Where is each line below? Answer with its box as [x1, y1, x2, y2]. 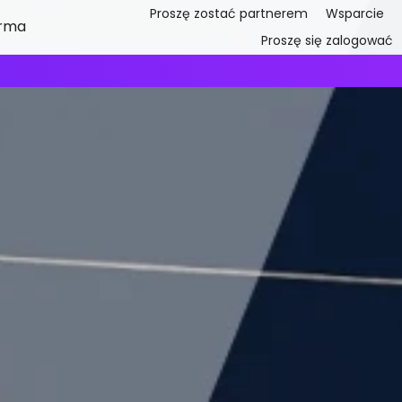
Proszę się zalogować [261, 31, 394, 49]
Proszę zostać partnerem [150, 4, 309, 22]
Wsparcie [326, 4, 385, 22]
